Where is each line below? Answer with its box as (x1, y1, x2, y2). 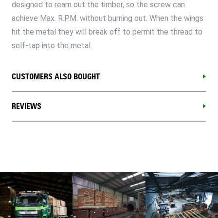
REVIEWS (12, 101, 41, 111)
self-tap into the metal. (12, 40, 92, 50)
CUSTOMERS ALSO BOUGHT (12, 72, 100, 81)
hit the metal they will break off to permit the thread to (12, 27, 202, 36)
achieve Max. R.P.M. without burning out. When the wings (12, 13, 203, 23)
